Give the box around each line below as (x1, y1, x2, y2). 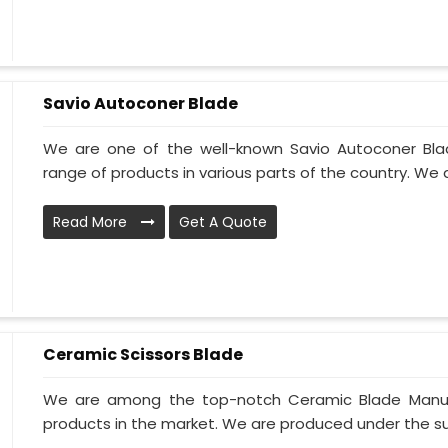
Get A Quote (179, 212, 267, 233)
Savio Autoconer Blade (43, 92, 238, 115)
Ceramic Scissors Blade (43, 343, 243, 366)
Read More (53, 212, 131, 233)
